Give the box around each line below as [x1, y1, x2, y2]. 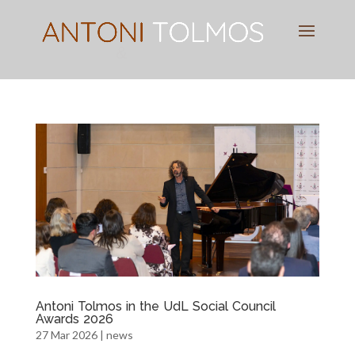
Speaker [129, 43, 218, 63]
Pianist [39, 43, 116, 63]
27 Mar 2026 [35, 328, 97, 342]
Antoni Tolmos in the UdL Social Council [35, 299, 276, 315]
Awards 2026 [35, 311, 113, 327]
